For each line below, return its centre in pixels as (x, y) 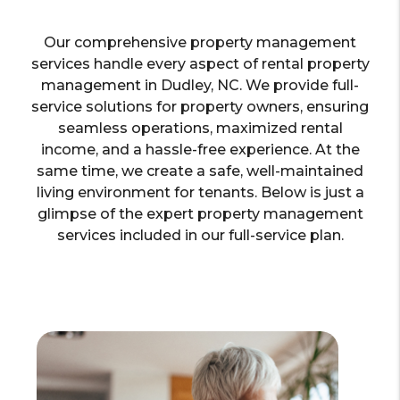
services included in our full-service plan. (200, 235)
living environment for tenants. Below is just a (200, 192)
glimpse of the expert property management (200, 213)
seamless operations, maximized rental (200, 128)
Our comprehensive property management (200, 42)
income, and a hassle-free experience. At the (200, 149)
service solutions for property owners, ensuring (200, 106)
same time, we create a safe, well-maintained (200, 171)
